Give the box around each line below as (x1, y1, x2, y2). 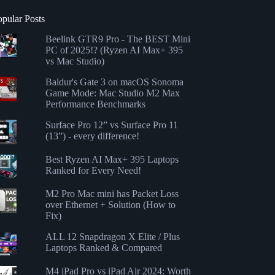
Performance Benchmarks (45, 98, 145, 109)
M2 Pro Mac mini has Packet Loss (45, 188, 179, 199)
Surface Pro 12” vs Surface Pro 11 (45, 119, 178, 130)
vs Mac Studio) (45, 55, 104, 66)
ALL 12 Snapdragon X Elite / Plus (45, 231, 180, 242)
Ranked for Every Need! (45, 165, 141, 176)
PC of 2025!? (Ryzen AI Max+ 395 (45, 44, 183, 55)
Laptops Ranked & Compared (45, 242, 162, 253)
